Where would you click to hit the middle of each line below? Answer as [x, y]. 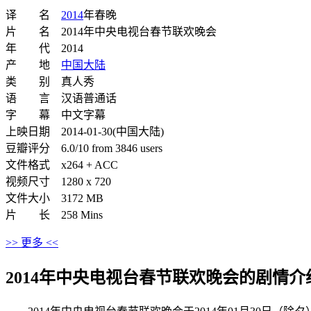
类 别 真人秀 [50, 81]
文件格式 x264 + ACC [62, 165]
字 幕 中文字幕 [56, 115]
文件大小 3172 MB [54, 198]
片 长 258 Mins [54, 215]
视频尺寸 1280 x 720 [58, 181]
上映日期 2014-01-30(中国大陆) [85, 131]
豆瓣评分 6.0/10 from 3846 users [84, 148]
